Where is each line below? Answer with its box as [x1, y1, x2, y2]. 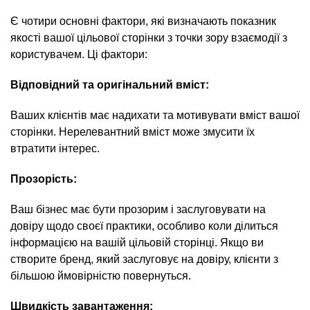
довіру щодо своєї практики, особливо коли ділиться [10, 220, 278, 232]
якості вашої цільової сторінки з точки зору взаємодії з [10, 32, 287, 44]
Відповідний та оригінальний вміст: [10, 79, 209, 91]
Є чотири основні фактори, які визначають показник [10, 15, 276, 27]
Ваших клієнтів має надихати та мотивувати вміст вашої [10, 109, 300, 121]
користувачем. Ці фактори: [10, 48, 147, 60]
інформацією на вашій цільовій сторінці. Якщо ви [10, 237, 264, 248]
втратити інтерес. [10, 143, 100, 154]
